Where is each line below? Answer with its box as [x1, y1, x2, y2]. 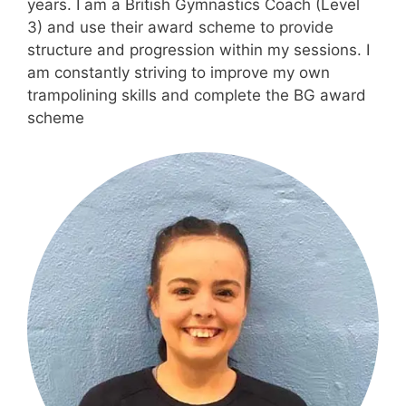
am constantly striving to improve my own [27, 63, 330, 82]
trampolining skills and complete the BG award [27, 85, 366, 104]
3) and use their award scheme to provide [27, 17, 333, 36]
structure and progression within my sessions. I [27, 40, 370, 59]
